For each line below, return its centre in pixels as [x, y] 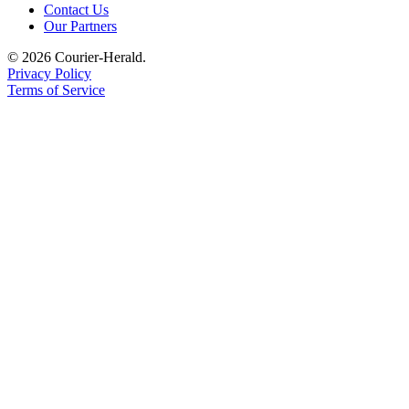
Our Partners [80, 26]
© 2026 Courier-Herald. [77, 58]
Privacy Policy [49, 74]
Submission [131, 52]
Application [131, 18]
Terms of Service [56, 90]
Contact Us [76, 10]
